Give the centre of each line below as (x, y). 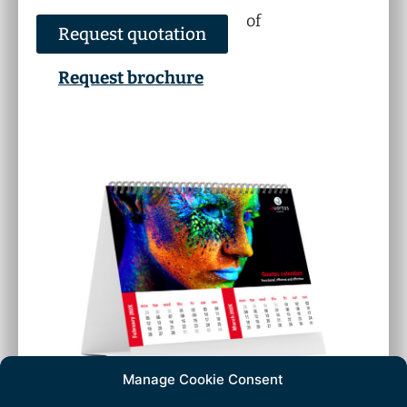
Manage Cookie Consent (203, 379)
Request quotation (132, 34)
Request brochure (131, 78)
